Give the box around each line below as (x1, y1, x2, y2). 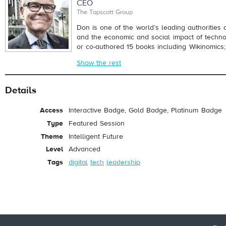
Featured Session (69, 119, 125, 128)
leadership (106, 158, 141, 167)
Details (5, 84, 36, 97)
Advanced (69, 145, 100, 154)
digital (69, 158, 88, 167)
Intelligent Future (69, 132, 124, 141)
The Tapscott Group (77, 8, 133, 16)
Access (39, 106, 63, 116)
